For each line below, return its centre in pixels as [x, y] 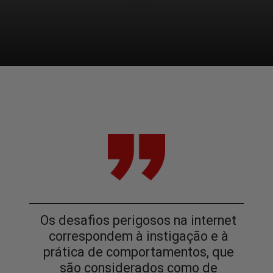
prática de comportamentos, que [138, 252]
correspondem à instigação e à [138, 236]
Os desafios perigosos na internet [139, 221]
